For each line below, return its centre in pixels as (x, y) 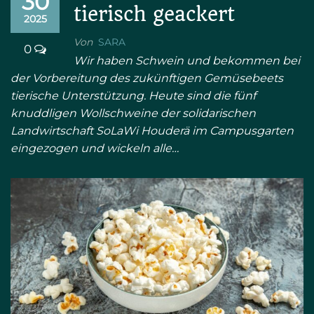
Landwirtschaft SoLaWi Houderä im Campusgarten (152, 131)
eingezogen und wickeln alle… (95, 149)
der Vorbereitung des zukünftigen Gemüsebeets (147, 78)
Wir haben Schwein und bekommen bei (187, 61)
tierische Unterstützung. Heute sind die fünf (133, 96)
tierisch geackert (154, 15)
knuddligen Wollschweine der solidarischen (133, 114)
